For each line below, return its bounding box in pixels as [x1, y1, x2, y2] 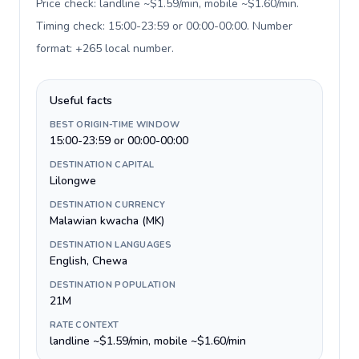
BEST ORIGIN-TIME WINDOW [50, 119, 180, 131]
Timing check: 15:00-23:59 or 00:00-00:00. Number [36, 18, 292, 34]
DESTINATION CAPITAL [50, 159, 155, 171]
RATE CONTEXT [50, 319, 119, 331]
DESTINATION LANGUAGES [50, 239, 171, 251]
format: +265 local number [36, 41, 171, 56]
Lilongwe [50, 173, 96, 188]
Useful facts [50, 93, 112, 108]
